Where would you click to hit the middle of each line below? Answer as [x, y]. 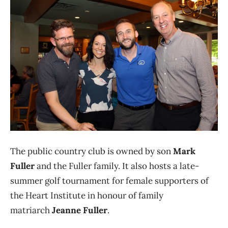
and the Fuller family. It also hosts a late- [117, 166]
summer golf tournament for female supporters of [109, 181]
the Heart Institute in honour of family [87, 196]
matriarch [31, 210]
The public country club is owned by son [92, 151]
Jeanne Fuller [80, 210]
